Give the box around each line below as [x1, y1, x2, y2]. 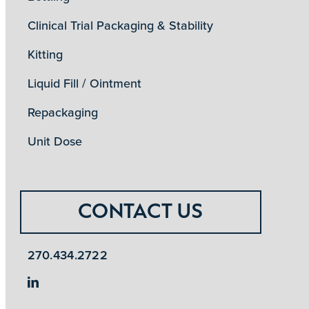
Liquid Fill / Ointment [27, 74, 141, 92]
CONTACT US [78, 197, 203, 223]
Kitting [27, 46, 63, 63]
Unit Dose [27, 132, 82, 150]
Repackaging [27, 103, 98, 121]
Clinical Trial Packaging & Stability [27, 17, 213, 34]
